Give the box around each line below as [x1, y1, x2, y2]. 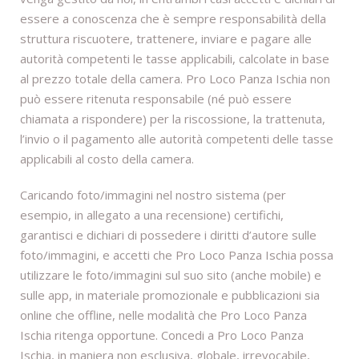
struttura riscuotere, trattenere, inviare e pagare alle [20, 30, 312, 47]
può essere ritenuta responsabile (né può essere [20, 91, 292, 107]
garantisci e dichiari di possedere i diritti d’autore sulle [20, 227, 317, 244]
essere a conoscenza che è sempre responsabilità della [20, 10, 326, 27]
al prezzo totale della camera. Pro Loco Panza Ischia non [20, 71, 330, 87]
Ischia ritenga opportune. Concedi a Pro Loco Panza [20, 327, 304, 344]
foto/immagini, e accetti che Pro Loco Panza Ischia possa [20, 247, 333, 264]
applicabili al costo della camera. [20, 151, 194, 167]
